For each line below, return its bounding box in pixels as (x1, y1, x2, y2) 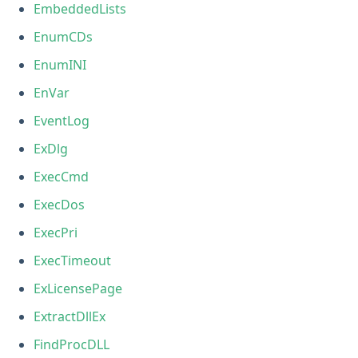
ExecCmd (34, 167, 89, 185)
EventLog (34, 111, 90, 129)
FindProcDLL (34, 335, 110, 353)
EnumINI (34, 55, 87, 74)
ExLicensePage (34, 279, 123, 297)
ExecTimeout (34, 251, 112, 269)
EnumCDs (34, 27, 93, 46)
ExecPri (34, 223, 78, 241)
